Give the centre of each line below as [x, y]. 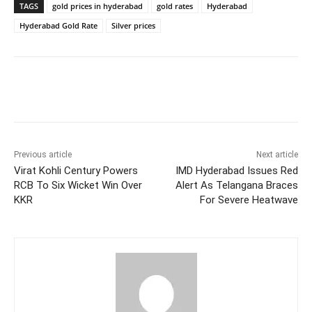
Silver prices [133, 26]
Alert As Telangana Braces [236, 186]
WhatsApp [214, 92]
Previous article [43, 155]
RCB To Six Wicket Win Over [78, 186]
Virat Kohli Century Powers [76, 171]
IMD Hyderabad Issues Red [236, 171]
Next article [277, 155]
